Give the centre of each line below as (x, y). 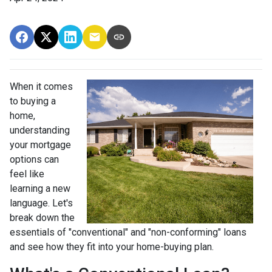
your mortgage (40, 145)
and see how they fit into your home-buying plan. (112, 247)
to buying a (33, 101)
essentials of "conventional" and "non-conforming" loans (128, 233)
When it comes (41, 87)
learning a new (40, 189)
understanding (40, 131)
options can (34, 160)
